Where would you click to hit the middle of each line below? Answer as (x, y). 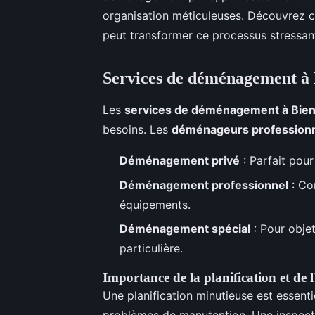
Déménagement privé (180, 161)
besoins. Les (137, 130)
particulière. (151, 248)
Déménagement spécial (185, 228)
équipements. (155, 204)
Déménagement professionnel (204, 185)
